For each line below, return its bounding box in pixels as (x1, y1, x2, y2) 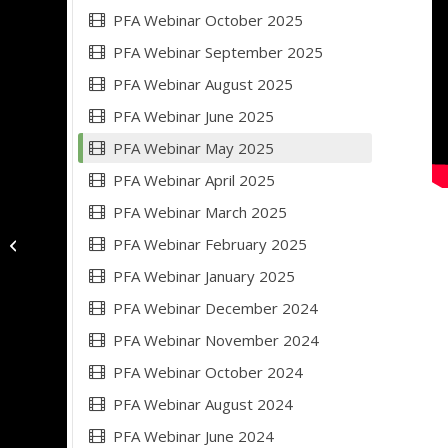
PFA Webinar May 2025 (113, 138, 274, 158)
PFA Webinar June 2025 (113, 106, 274, 126)
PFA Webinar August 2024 (113, 394, 293, 414)
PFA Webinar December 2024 (113, 298, 318, 318)
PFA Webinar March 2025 (113, 202, 287, 222)
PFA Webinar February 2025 (113, 234, 307, 254)
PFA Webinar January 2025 (113, 266, 295, 286)
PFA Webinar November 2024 (113, 330, 319, 350)
